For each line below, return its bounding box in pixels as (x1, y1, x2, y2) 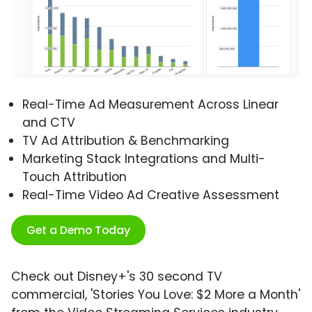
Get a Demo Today (26, 222, 130, 239)
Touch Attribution (22, 169, 127, 186)
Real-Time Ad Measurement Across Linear (22, 96, 279, 114)
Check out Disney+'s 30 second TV (11, 268, 222, 286)
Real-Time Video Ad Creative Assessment (22, 187, 279, 204)
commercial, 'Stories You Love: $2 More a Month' (11, 286, 300, 304)
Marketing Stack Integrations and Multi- (22, 150, 265, 168)
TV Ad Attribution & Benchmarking (22, 132, 229, 150)
